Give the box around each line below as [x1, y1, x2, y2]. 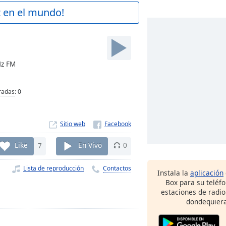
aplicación [190, 168, 223, 178]
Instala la [157, 168, 190, 178]
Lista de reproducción [23, 163, 84, 173]
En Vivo [78, 140, 102, 150]
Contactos [103, 163, 131, 173]
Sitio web [60, 120, 85, 128]
